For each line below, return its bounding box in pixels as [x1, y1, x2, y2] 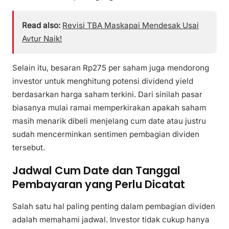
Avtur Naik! [22, 33, 62, 43]
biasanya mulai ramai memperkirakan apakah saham [12, 103, 206, 113]
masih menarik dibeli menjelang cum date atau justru [12, 116, 206, 126]
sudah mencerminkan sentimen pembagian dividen [12, 129, 199, 140]
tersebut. [12, 143, 45, 153]
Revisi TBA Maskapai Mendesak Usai [62, 20, 199, 30]
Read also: [22, 20, 60, 30]
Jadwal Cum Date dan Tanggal [12, 163, 180, 178]
